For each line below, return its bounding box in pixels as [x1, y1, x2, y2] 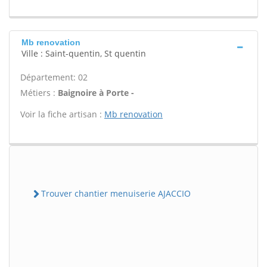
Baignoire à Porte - [58, 87, 134, 98]
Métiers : [20, 87, 58, 98]
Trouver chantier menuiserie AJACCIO [41, 188, 191, 199]
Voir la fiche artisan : [20, 108, 104, 120]
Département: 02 [20, 72, 88, 83]
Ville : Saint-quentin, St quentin [21, 48, 146, 59]
